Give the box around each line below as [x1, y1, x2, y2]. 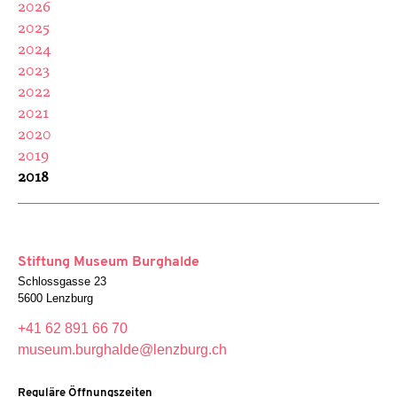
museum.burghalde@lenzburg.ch [18, 341, 227, 357]
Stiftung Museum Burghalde [18, 254, 199, 269]
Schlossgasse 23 [18, 274, 106, 288]
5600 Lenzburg [18, 291, 93, 305]
